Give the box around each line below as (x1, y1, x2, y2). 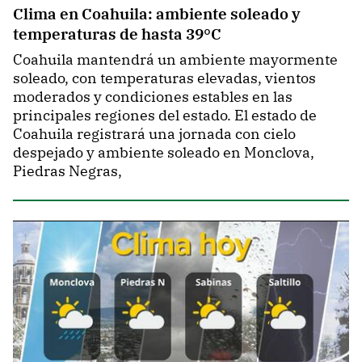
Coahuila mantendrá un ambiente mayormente (13, 50, 338, 69)
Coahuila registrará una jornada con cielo (13, 124, 296, 144)
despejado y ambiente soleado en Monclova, (13, 143, 314, 162)
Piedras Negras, (13, 162, 122, 181)
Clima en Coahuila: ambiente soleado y (13, 3, 301, 24)
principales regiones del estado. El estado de (13, 106, 317, 125)
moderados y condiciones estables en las (13, 87, 293, 107)
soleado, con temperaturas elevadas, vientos (13, 69, 316, 88)
